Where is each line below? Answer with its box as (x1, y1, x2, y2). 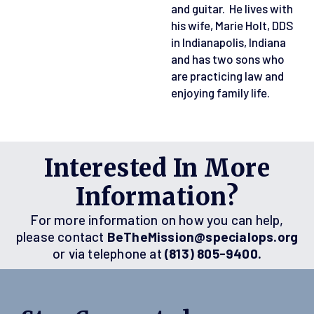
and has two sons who (171, 51, 285, 66)
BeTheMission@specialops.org (107, 228, 299, 245)
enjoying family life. (171, 85, 270, 100)
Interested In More (44, 153, 270, 183)
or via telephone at (53, 245, 165, 261)
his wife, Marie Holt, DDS (171, 18, 294, 32)
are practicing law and (171, 68, 284, 83)
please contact (15, 228, 107, 245)
